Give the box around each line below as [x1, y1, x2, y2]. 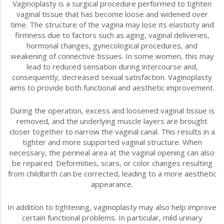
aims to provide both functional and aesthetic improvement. [9, 82, 214, 93]
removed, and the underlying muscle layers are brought [16, 116, 207, 126]
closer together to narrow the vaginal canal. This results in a [9, 126, 215, 137]
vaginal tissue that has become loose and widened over [16, 9, 208, 19]
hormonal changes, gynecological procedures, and [26, 40, 197, 51]
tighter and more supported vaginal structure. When [22, 137, 202, 147]
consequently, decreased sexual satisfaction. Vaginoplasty [12, 72, 212, 82]
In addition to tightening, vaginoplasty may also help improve [7, 202, 216, 212]
